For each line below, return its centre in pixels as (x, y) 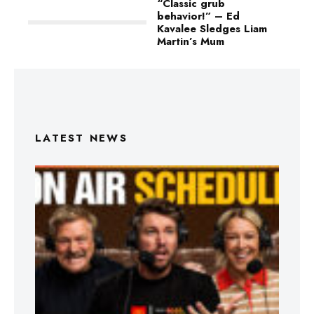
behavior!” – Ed (198, 16)
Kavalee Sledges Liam (212, 29)
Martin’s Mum (191, 41)
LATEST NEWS (81, 138)
